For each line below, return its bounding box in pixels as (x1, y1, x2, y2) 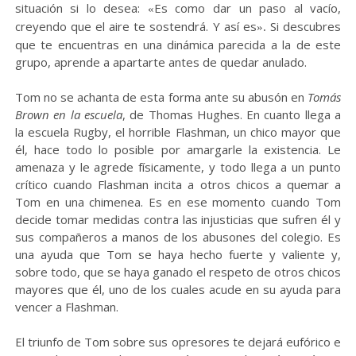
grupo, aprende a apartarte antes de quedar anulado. (14, 54, 307, 71)
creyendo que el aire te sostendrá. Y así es (14, 18, 257, 35)
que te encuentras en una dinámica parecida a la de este (14, 37, 342, 53)
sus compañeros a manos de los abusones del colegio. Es (14, 229, 342, 246)
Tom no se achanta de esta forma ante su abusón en (14, 89, 308, 106)
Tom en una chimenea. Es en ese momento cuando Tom (14, 194, 342, 211)
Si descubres (269, 18, 342, 35)
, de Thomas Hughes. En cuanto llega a (122, 106, 342, 123)
